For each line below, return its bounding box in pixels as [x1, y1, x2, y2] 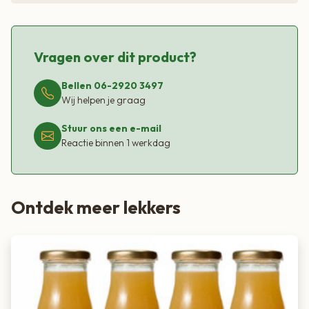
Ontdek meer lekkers [11, 197, 181, 219]
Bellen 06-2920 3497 [61, 79, 163, 92]
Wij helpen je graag [61, 94, 146, 107]
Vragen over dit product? [34, 48, 197, 66]
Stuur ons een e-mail [61, 122, 161, 135]
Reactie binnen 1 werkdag [61, 137, 170, 150]
